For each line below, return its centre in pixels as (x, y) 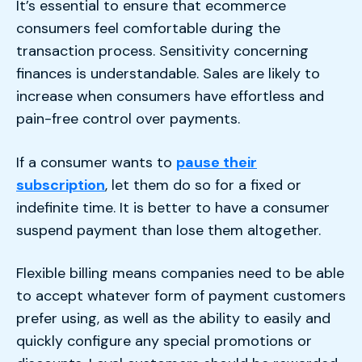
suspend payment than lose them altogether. (170, 230)
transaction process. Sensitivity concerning (162, 51)
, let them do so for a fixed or (203, 185)
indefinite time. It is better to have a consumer (173, 207)
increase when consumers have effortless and (170, 97)
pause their (217, 162)
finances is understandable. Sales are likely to (168, 74)
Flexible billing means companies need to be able (180, 274)
